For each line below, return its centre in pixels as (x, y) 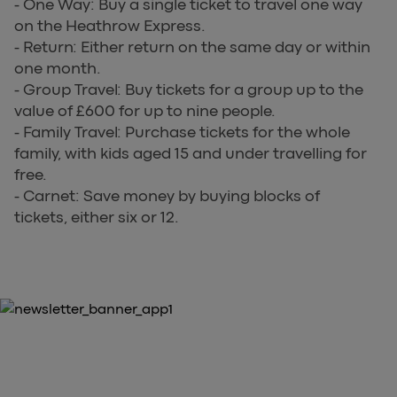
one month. (58, 68)
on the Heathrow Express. (110, 25)
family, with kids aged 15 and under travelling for (191, 153)
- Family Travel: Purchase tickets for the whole (182, 132)
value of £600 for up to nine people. (145, 110)
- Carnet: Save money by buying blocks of (167, 195)
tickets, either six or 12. (97, 217)
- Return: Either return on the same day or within (192, 47)
